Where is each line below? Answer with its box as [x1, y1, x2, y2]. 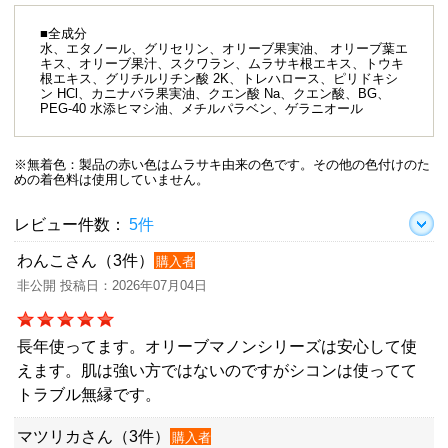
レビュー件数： [14, 215, 126, 233]
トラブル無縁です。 [17, 385, 161, 403]
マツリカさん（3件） [17, 427, 170, 445]
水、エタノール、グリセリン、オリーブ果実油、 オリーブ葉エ [40, 40, 408, 56]
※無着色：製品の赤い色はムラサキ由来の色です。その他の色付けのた [14, 156, 430, 172]
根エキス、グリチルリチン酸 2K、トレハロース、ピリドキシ [40, 70, 398, 86]
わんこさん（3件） [17, 251, 154, 269]
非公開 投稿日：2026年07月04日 [17, 277, 207, 293]
